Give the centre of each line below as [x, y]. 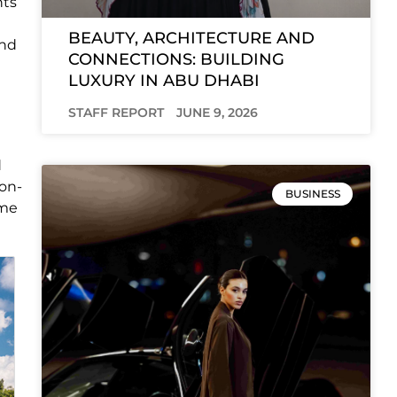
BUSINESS [312, 194]
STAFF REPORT [117, 113]
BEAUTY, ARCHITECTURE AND [191, 39]
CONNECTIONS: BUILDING [176, 60]
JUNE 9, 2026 [217, 113]
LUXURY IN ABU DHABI [163, 81]
